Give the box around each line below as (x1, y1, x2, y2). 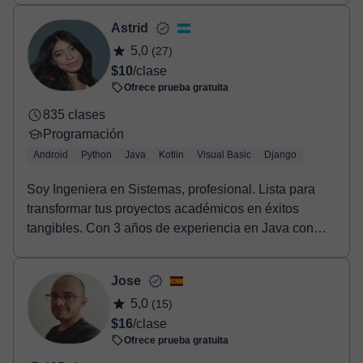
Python (81, 149, 112, 160)
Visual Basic (197, 149, 251, 160)
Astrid (111, 21, 148, 35)
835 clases (43, 108, 105, 122)
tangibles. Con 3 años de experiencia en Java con (27, 221, 314, 235)
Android (33, 149, 68, 160)
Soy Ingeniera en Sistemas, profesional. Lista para (27, 182, 315, 196)
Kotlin (159, 149, 184, 160)
